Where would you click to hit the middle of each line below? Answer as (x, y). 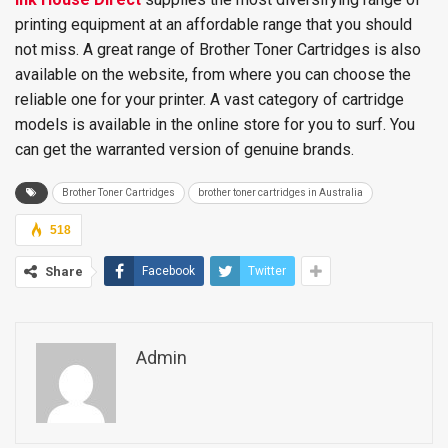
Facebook (168, 271)
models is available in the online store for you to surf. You (215, 124)
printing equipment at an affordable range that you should (213, 24)
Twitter (267, 271)
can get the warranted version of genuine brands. (184, 149)
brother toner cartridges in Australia (280, 192)
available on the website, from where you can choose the (213, 74)
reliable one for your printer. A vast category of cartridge (209, 99)
